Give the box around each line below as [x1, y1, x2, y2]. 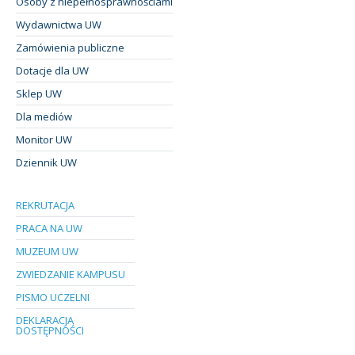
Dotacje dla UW [16, 63, 89, 78]
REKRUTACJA [16, 197, 74, 212]
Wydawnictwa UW [16, 17, 101, 32]
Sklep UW [16, 86, 62, 101]
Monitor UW [16, 132, 72, 147]
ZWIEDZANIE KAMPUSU [16, 266, 125, 281]
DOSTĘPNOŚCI [16, 323, 84, 338]
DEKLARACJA [16, 312, 74, 327]
